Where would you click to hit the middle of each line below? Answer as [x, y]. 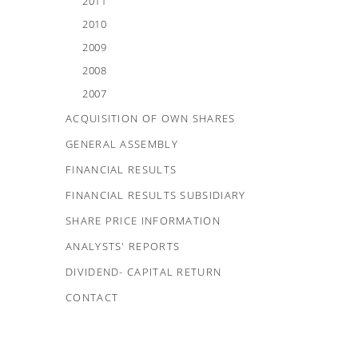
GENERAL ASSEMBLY [122, 144]
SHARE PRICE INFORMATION [143, 221]
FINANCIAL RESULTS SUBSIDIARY [156, 195]
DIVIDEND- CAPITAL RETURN [144, 272]
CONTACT [92, 297]
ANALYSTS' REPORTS [123, 246]
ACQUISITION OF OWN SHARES [151, 118]
